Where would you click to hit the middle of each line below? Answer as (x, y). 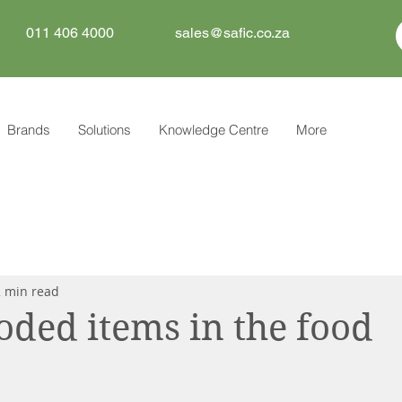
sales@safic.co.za (232, 33)
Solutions (105, 130)
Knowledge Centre (214, 130)
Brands (29, 130)
